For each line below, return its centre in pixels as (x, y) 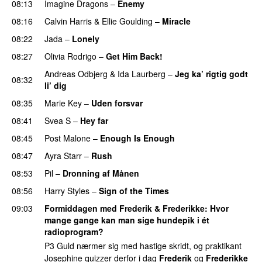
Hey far (94, 120)
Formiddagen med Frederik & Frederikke (125, 208)
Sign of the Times (134, 190)
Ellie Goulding (127, 21)
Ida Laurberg (142, 73)
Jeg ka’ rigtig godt (211, 73)
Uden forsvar (117, 103)
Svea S (58, 120)
